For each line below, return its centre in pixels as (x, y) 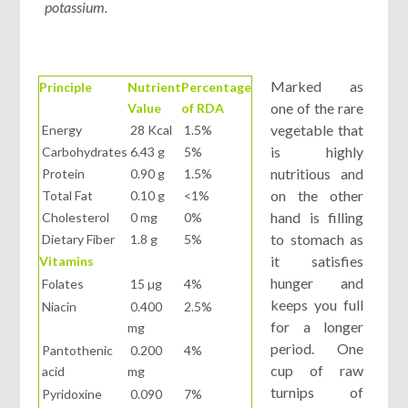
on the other (317, 195)
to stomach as (317, 239)
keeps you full (317, 304)
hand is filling (317, 217)
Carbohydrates (84, 151)
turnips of (317, 392)
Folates (62, 283)
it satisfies (317, 260)
